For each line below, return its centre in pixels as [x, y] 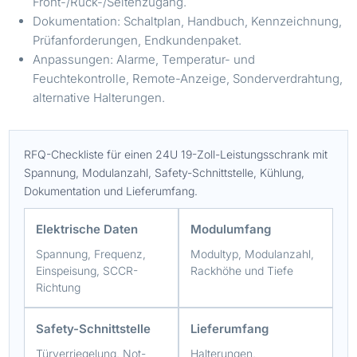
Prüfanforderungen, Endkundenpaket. [137, 40]
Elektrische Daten [87, 229]
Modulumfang [231, 229]
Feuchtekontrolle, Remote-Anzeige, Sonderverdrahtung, [188, 78]
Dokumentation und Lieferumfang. [111, 190]
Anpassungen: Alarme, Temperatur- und [144, 59]
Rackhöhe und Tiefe [242, 270]
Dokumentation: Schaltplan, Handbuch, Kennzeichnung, [188, 21]
